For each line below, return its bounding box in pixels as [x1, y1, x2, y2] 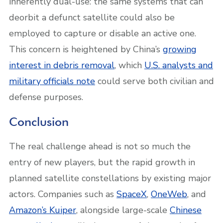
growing [163, 43, 197, 55]
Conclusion [9, 114, 69, 129]
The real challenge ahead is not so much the [9, 140, 191, 152]
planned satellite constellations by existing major [9, 172, 211, 184]
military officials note [9, 75, 95, 87]
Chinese [170, 204, 202, 216]
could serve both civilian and [95, 75, 214, 87]
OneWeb [151, 188, 187, 200]
